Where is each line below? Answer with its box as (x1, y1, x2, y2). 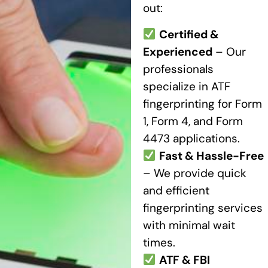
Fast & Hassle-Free (159, 148, 264, 163)
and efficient (142, 182, 209, 198)
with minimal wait (142, 217, 235, 233)
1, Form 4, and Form (142, 113, 243, 129)
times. (142, 234, 175, 250)
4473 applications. (142, 130, 240, 146)
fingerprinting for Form (142, 96, 262, 111)
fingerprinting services (142, 200, 263, 215)
